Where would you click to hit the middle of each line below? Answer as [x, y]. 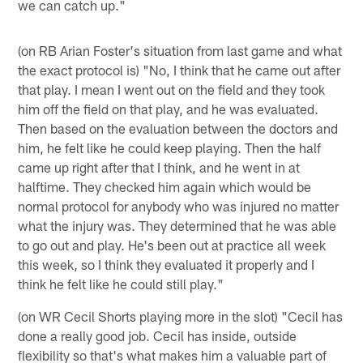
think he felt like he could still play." [121, 284]
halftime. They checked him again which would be [165, 187]
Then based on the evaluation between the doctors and [178, 128]
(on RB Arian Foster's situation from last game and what [180, 51]
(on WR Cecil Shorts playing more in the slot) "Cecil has [181, 316]
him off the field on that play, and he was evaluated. [169, 109]
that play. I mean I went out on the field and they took [172, 90]
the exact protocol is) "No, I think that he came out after [179, 70]
